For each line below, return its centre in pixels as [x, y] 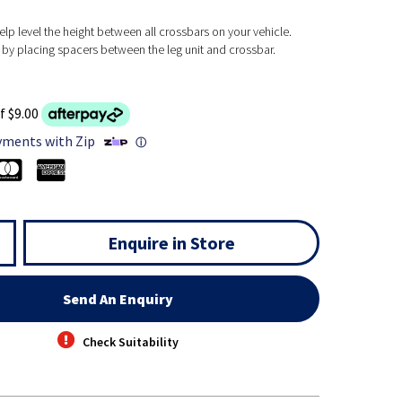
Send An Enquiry [118, 299]
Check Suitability [131, 342]
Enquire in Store [171, 243]
